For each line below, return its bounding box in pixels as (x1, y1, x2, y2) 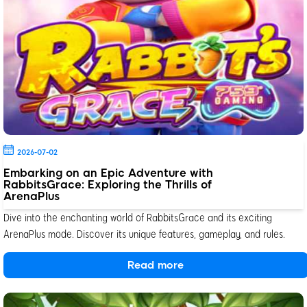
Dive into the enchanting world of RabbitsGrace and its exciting (3, 210, 272, 224)
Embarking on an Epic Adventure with (3, 167, 213, 180)
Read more (127, 259, 184, 272)
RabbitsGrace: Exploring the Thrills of (3, 178, 212, 192)
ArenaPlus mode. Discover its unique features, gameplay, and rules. (3, 227, 285, 241)
